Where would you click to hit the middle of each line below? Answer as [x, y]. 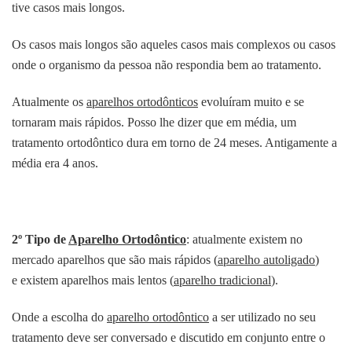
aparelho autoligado [266, 260]
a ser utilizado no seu [262, 317]
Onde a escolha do [59, 317]
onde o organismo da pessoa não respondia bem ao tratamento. [167, 65]
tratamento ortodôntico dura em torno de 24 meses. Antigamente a [174, 143]
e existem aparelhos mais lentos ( [93, 280]
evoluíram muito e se [251, 102]
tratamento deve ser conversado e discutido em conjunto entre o [169, 338]
